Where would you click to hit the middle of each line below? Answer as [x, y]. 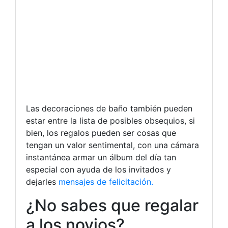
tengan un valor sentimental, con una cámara [112, 145]
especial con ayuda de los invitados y [98, 170]
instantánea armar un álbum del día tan [101, 158]
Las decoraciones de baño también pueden [109, 109]
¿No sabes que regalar [112, 206]
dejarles [42, 182]
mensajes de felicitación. [106, 182]
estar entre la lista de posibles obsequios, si [110, 121]
